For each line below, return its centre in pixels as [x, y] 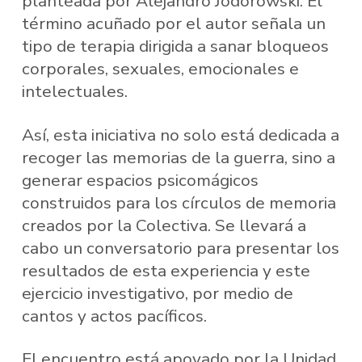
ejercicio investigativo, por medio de [157, 293]
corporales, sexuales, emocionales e [160, 69]
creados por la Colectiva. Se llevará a [164, 225]
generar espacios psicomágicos [140, 180]
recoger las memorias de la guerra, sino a [178, 157]
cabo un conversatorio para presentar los [180, 248]
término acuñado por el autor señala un [173, 24]
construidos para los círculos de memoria [179, 202]
